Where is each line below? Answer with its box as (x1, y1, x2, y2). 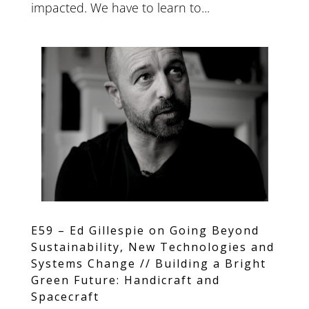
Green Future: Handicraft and (30, 272, 220, 288)
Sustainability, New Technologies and (30, 239, 275, 255)
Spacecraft (30, 288, 99, 304)
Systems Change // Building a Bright (30, 255, 266, 271)
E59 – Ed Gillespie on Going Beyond (30, 222, 259, 238)
